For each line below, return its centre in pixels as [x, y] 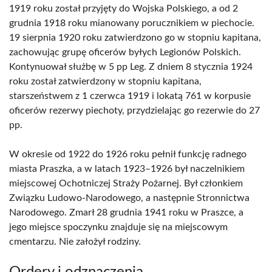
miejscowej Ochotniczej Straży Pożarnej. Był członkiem [126, 183]
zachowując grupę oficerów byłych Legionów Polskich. [125, 52]
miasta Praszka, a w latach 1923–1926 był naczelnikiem [127, 169]
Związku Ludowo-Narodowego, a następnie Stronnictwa [129, 198]
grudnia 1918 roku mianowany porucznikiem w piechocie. [132, 23]
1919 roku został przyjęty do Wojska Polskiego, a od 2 [124, 8]
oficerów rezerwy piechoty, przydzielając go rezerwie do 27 [134, 110]
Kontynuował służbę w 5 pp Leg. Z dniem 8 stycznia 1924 [131, 67]
